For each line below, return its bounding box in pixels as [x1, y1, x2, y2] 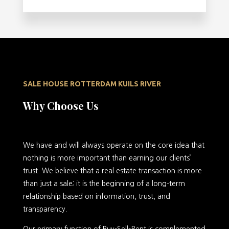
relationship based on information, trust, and [22, 193, 170, 200]
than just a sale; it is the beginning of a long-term [22, 180, 185, 188]
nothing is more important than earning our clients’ [22, 154, 191, 162]
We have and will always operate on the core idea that [22, 142, 204, 149]
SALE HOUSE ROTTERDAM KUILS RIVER [22, 80, 161, 88]
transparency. [22, 205, 67, 213]
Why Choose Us [22, 99, 99, 113]
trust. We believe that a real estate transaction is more [22, 167, 202, 175]
